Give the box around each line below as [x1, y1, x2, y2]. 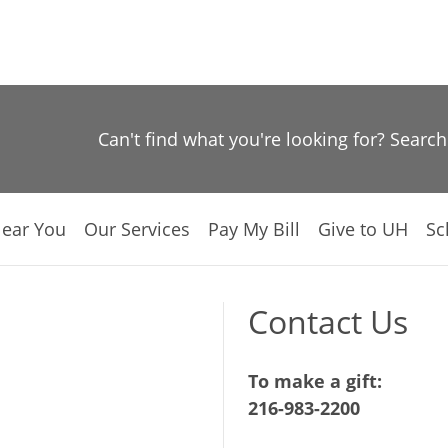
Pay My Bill [208, 216, 300, 241]
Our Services [84, 216, 190, 241]
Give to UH [318, 216, 408, 241]
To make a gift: [248, 369, 382, 393]
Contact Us [248, 300, 408, 343]
